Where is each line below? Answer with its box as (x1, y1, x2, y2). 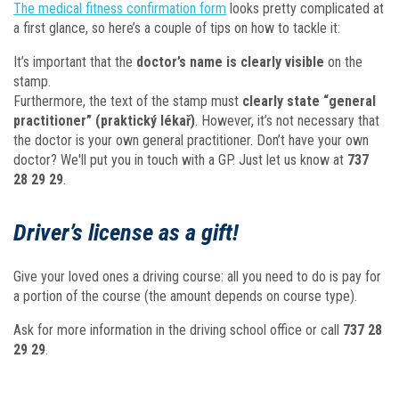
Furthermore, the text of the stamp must (13, 93, 242, 110)
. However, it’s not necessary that (195, 112, 379, 129)
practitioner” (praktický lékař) (13, 112, 195, 129)
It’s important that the (13, 53, 136, 70)
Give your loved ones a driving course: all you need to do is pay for (13, 268, 381, 285)
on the (324, 53, 362, 70)
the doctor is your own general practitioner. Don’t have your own (13, 132, 369, 149)
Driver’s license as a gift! (13, 218, 239, 246)
